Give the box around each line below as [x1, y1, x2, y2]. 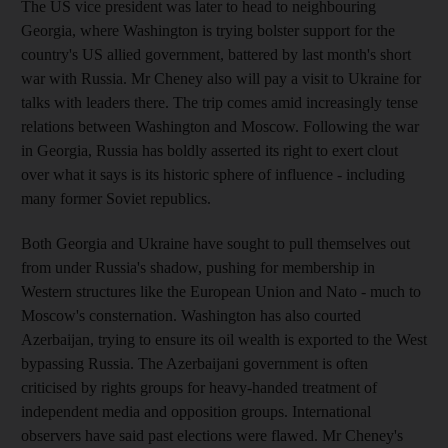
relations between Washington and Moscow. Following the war [21, 117, 419, 135]
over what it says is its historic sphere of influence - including [21, 165, 405, 183]
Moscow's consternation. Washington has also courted [21, 306, 361, 324]
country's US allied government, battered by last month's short [21, 45, 411, 63]
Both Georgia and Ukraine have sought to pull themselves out [21, 234, 410, 252]
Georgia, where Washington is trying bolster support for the [21, 21, 395, 39]
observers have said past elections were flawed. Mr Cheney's [21, 426, 403, 444]
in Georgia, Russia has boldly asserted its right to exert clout [21, 141, 398, 159]
